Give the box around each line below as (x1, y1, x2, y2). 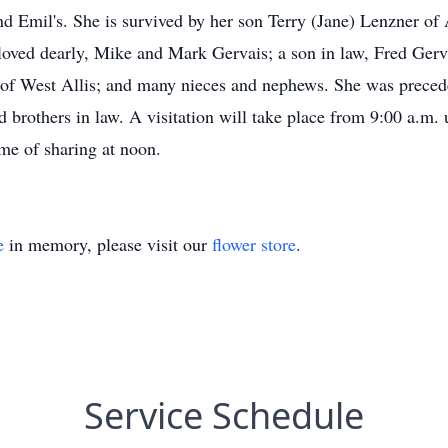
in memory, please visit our (4, 232, 212, 256)
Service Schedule (84, 391, 364, 440)
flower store (212, 232, 296, 256)
